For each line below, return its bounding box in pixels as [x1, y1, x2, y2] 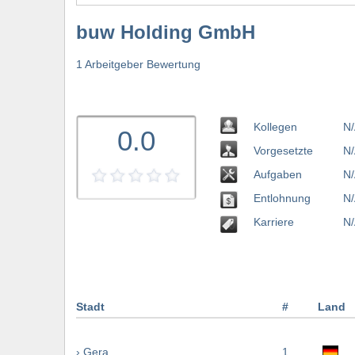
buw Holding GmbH [76, 21, 255, 44]
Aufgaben [254, 167, 302, 181]
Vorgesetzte [254, 143, 313, 157]
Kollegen [254, 120, 297, 133]
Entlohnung [254, 191, 311, 204]
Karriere [254, 215, 294, 228]
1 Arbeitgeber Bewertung [76, 57, 200, 71]
